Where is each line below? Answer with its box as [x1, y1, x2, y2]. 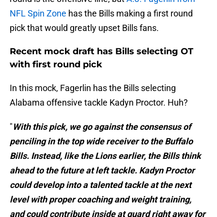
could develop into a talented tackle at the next [10, 180, 191, 190]
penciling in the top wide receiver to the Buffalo [10, 136, 193, 147]
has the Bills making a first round [66, 8, 193, 19]
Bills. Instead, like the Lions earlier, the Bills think [10, 151, 201, 161]
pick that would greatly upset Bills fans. [10, 23, 159, 33]
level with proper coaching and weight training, [10, 194, 191, 205]
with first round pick [10, 59, 102, 70]
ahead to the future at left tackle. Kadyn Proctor [10, 165, 195, 176]
